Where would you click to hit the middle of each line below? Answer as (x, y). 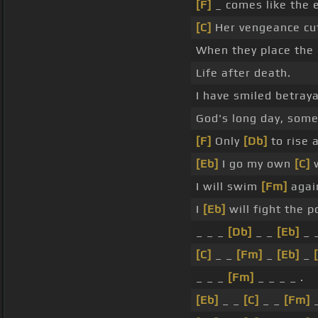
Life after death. (243, 73)
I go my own (256, 164)
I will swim (228, 187)
